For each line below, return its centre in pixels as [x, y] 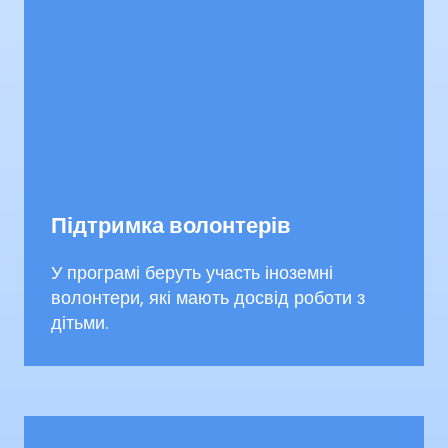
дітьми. [79, 322]
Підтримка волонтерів [171, 225]
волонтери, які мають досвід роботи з [208, 297]
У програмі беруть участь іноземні [192, 272]
